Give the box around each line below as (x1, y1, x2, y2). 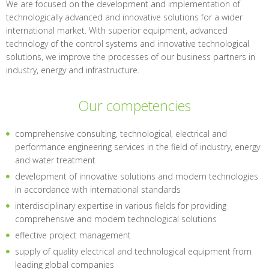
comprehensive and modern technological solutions (15, 213, 217, 225)
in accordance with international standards (15, 184, 181, 195)
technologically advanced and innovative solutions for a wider (6, 11, 243, 23)
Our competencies (78, 96, 191, 115)
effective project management (15, 229, 131, 241)
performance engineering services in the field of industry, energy (15, 141, 260, 153)
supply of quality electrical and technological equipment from (15, 246, 252, 257)
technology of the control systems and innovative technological (6, 38, 249, 49)
